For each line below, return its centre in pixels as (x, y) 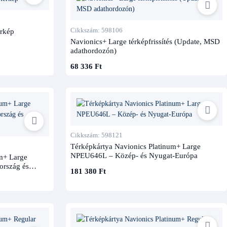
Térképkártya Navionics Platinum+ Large (135, 146)
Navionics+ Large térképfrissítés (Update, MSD (145, 41)
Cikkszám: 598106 (96, 30)
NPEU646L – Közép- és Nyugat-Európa (134, 156)
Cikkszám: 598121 (96, 135)
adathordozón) (93, 50)
